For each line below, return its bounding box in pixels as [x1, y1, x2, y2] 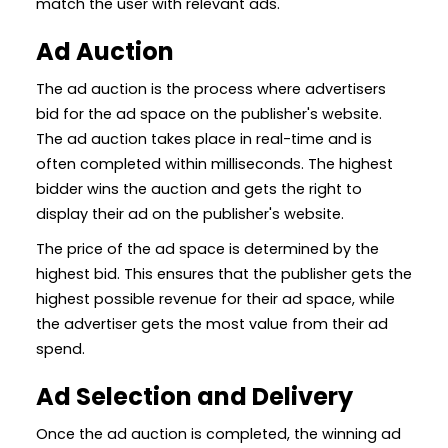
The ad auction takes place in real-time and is [36, 128, 372, 149]
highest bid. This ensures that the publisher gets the [36, 263, 412, 284]
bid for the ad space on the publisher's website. [36, 103, 382, 124]
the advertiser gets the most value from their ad [36, 313, 388, 334]
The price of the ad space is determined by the [36, 238, 379, 259]
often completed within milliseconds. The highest [36, 153, 393, 174]
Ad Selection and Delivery [36, 379, 353, 413]
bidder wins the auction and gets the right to [36, 178, 362, 199]
